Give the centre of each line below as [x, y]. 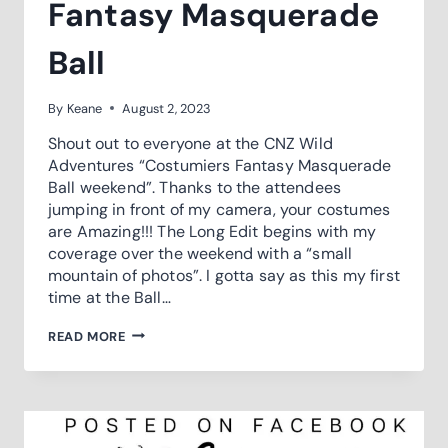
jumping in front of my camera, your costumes [219, 209]
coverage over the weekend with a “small [200, 253]
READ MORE [87, 336]
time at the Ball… [109, 297]
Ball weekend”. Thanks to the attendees [195, 187]
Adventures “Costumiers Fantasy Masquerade [220, 165]
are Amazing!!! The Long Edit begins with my [212, 231]
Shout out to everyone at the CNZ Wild [190, 143]
